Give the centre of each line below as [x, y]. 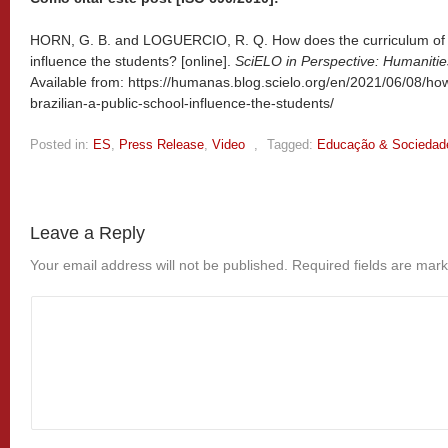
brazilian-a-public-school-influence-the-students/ [182, 102]
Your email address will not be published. [159, 264]
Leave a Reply [87, 232]
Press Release [161, 144]
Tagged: [290, 144]
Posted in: [59, 144]
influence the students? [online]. [132, 60]
